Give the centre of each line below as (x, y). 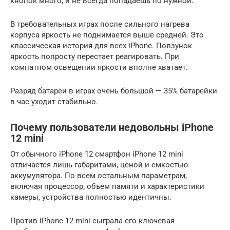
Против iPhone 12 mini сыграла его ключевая (92, 221)
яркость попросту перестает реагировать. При (95, 56)
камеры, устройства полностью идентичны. (91, 197)
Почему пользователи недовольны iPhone (112, 128)
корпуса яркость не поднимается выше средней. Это (107, 35)
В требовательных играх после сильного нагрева (100, 24)
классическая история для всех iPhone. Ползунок (101, 46)
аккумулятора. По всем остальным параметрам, (99, 176)
